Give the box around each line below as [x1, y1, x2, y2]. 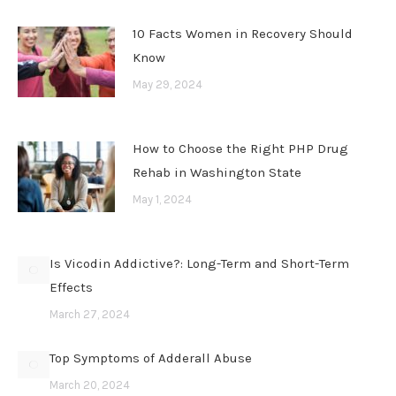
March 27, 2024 [49, 308, 130, 321]
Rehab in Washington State [133, 164, 301, 180]
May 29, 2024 [133, 78, 202, 91]
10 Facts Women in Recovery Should [133, 26, 353, 42]
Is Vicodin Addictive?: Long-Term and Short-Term [49, 255, 349, 271]
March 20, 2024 [49, 378, 130, 392]
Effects [49, 279, 93, 295]
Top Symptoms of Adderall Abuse [49, 350, 252, 366]
